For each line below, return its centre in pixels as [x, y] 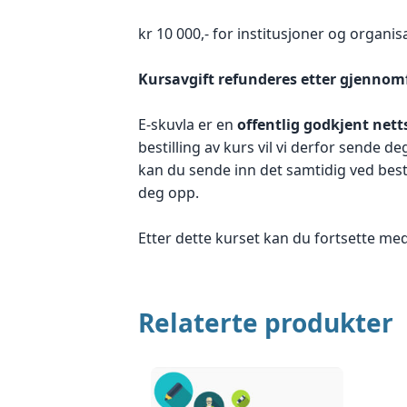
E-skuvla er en [188, 125]
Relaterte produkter [266, 323]
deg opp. [169, 193]
